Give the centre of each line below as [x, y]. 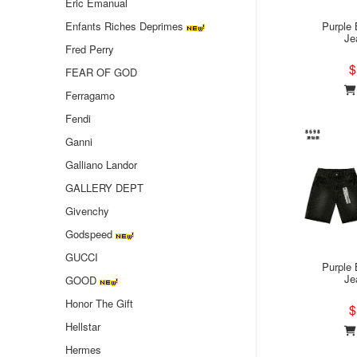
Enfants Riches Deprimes [124, 26]
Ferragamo [90, 95]
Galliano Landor [101, 165]
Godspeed [89, 234]
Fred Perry [90, 49]
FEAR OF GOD [101, 72]
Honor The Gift [99, 303]
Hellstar [83, 326]
